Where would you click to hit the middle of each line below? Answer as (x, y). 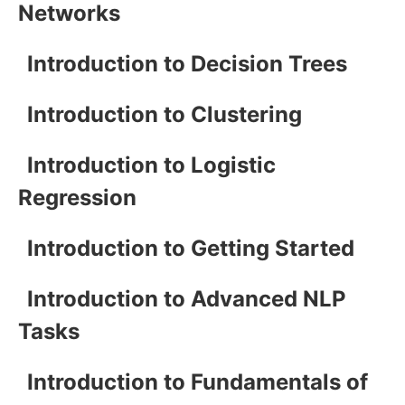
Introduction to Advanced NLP (187, 298)
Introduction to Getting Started (191, 248)
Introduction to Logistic (151, 165)
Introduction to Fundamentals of (198, 381)
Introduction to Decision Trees (187, 63)
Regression (77, 197)
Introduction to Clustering (165, 114)
